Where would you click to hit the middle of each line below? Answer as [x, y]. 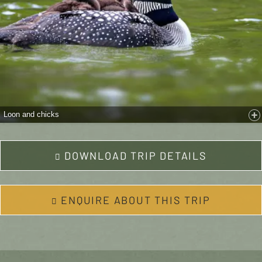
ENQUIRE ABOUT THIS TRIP [136, 200]
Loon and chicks [31, 114]
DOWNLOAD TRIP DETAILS [136, 155]
